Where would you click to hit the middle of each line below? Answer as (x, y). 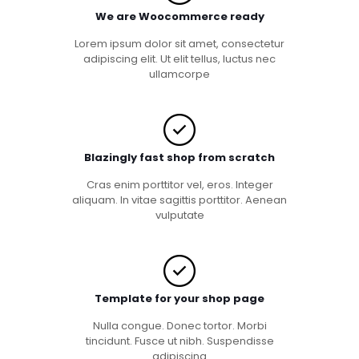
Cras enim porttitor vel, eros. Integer (179, 184)
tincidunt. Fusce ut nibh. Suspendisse (179, 341)
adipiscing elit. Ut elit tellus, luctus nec (179, 58)
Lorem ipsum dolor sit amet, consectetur (179, 43)
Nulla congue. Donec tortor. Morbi (179, 325)
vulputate (179, 215)
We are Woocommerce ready (179, 16)
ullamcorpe (179, 74)
